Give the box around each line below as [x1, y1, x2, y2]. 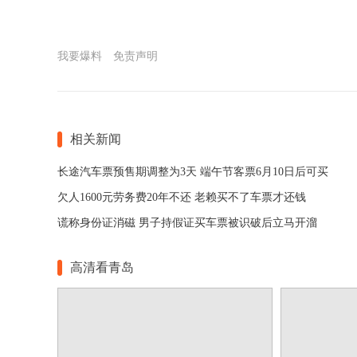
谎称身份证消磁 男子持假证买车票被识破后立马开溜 [57, 217, 317, 229]
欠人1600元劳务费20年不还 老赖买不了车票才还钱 [57, 191, 306, 203]
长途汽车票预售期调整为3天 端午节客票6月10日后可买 [57, 166, 328, 178]
